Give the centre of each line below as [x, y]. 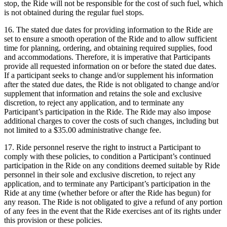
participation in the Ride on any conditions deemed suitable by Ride [112, 166]
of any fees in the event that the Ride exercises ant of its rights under [112, 211]
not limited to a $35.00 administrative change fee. [83, 130]
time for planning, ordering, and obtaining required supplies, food [108, 48]
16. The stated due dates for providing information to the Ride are [108, 30]
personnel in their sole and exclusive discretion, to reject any [100, 175]
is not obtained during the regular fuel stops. [74, 13]
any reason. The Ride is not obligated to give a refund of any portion [113, 202]
